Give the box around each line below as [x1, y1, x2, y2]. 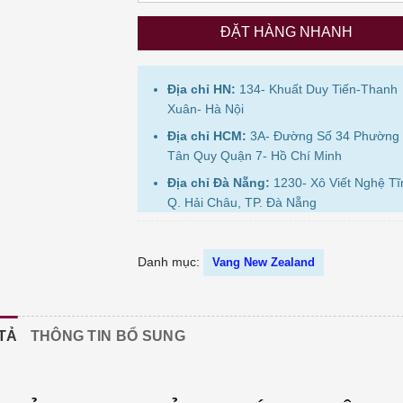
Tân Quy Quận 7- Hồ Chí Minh [166, 148, 342, 164]
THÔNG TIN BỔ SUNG [30, 327, 186, 344]
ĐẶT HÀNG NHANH [219, 23, 353, 40]
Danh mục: [137, 254, 203, 269]
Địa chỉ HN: [166, 81, 236, 96]
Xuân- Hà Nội [166, 101, 244, 116]
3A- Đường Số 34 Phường [246, 129, 399, 144]
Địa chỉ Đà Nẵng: [166, 175, 270, 191]
